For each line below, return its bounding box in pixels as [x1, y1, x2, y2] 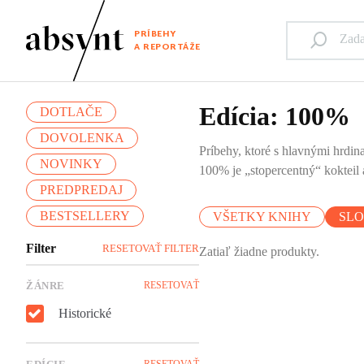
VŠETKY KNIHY [213, 209, 312, 223]
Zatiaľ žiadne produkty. [199, 244, 320, 258]
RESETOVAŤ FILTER [102, 241, 200, 254]
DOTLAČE [40, 104, 102, 119]
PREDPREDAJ [40, 182, 123, 197]
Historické [58, 306, 111, 321]
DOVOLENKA [40, 130, 124, 145]
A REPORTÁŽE [134, 41, 201, 52]
